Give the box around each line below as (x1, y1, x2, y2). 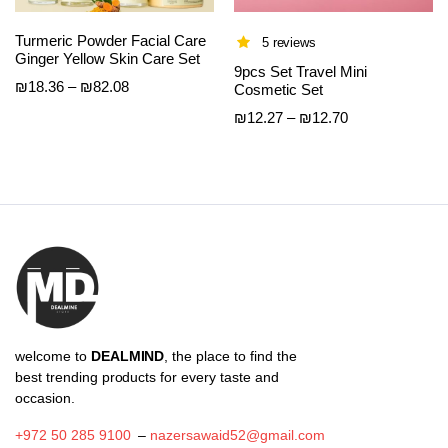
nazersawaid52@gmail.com (150, 427, 325, 444)
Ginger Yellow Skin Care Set (15, 50, 200, 68)
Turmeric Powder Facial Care (15, 32, 206, 50)
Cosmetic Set (234, 81, 323, 99)
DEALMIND (90, 348, 165, 365)
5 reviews (261, 35, 317, 51)
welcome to (15, 348, 91, 365)
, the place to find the (164, 348, 297, 365)
